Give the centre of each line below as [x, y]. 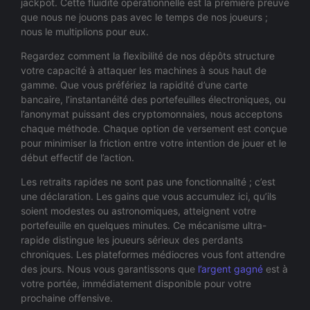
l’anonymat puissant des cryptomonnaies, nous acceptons [152, 113]
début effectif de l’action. [77, 157]
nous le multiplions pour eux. [85, 31]
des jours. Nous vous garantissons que [109, 269]
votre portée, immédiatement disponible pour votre [136, 284]
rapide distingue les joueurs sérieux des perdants [132, 240]
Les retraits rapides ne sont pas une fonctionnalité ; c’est [148, 182]
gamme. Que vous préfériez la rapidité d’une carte [134, 84]
